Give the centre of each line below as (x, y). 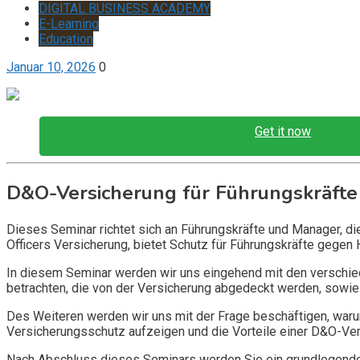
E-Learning (69, 24)
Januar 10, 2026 (51, 67)
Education (66, 39)
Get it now (283, 131)
